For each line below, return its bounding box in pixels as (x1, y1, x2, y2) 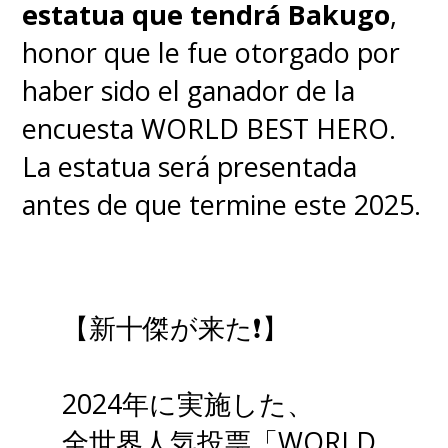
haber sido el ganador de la (22, 71, 356, 109)
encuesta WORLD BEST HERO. (22, 109, 397, 147)
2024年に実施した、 (62, 385, 315, 423)
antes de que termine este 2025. (22, 185, 422, 223)
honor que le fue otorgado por (22, 33, 401, 71)
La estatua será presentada (22, 147, 358, 185)
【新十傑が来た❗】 (62, 309, 290, 347)
